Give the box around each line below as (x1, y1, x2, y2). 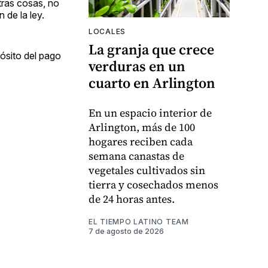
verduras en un (89, 56, 185, 77)
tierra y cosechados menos (89, 177, 218, 193)
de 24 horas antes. (89, 191, 175, 207)
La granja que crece (89, 39, 214, 60)
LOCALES (89, 27, 126, 36)
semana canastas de (89, 148, 184, 164)
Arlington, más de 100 (89, 120, 195, 135)
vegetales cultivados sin (89, 163, 205, 178)
